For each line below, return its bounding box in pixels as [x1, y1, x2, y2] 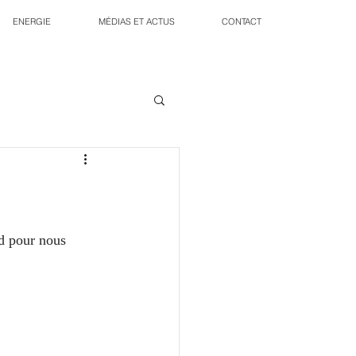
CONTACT [222, 16, 261, 27]
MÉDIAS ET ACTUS [99, 16, 175, 27]
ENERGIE [13, 16, 51, 27]
